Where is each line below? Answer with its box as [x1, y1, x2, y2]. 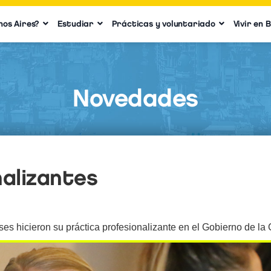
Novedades [73, 83, 198, 113]
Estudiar [57, 19, 94, 29]
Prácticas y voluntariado [111, 19, 215, 29]
